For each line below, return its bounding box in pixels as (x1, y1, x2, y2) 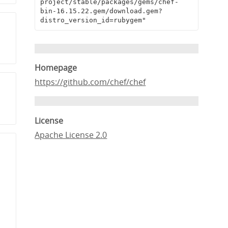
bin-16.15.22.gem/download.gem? (40, 7, 162, 15)
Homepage (35, 62, 77, 74)
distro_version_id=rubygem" (40, 16, 146, 24)
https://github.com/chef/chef (35, 76, 146, 88)
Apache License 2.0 (35, 129, 107, 140)
